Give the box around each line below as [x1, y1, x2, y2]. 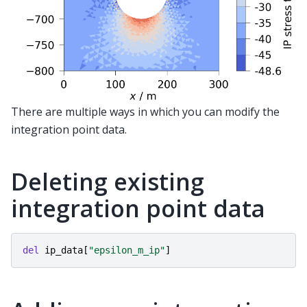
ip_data [45, 245, 83, 256]
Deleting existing [11, 165, 204, 197]
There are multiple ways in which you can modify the [11, 103, 280, 119]
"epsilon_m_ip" [88, 245, 165, 256]
